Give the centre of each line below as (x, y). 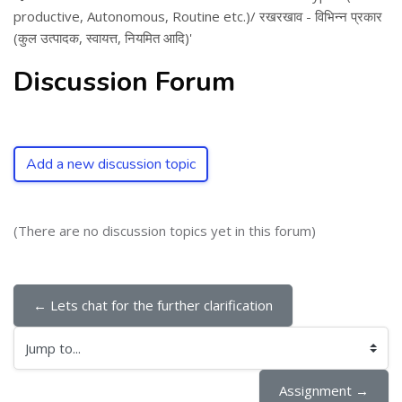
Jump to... (40, 358)
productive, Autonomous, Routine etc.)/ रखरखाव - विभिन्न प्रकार (198, 16)
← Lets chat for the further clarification (153, 305)
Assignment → (324, 390)
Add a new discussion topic (111, 164)
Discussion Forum (124, 82)
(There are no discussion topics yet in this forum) (165, 231)
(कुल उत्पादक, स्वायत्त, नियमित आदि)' (103, 38)
